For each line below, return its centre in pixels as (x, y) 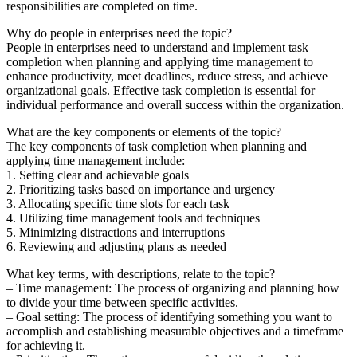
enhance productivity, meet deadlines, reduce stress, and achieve (167, 76)
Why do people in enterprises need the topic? (119, 33)
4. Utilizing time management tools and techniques (133, 218)
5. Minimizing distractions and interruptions (116, 232)
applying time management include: (96, 160)
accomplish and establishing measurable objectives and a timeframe (175, 331)
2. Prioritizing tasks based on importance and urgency (141, 189)
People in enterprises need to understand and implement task (157, 47)
